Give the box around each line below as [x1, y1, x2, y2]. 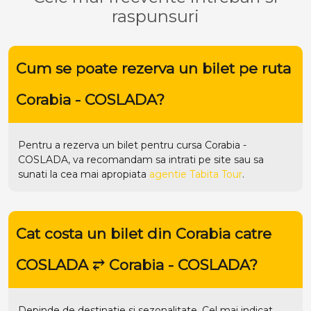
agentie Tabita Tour [149, 167, 242, 180]
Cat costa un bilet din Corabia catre [15, 225, 271, 243]
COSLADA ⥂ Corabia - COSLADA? [15, 256, 258, 274]
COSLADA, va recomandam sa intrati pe [18, 153, 214, 166]
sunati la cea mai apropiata [18, 167, 149, 180]
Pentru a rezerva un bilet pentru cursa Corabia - [18, 138, 246, 151]
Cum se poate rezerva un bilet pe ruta [15, 60, 291, 78]
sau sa [231, 153, 264, 166]
